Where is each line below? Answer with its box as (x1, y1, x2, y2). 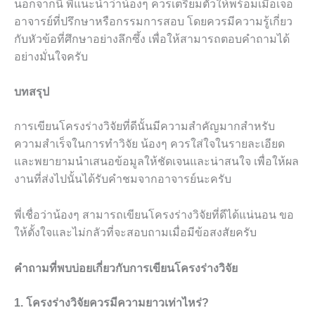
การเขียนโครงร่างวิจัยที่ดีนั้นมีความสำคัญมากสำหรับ (14, 120, 275, 133)
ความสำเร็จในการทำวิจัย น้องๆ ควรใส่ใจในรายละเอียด (14, 138, 285, 150)
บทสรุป (14, 86, 49, 98)
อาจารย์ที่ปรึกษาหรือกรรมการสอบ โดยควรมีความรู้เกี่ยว (14, 15, 292, 27)
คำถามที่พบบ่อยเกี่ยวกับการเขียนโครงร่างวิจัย (14, 262, 238, 274)
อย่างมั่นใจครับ (14, 50, 88, 63)
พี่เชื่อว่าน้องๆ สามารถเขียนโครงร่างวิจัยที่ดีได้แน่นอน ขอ (14, 208, 294, 221)
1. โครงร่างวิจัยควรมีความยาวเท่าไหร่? (14, 296, 209, 309)
